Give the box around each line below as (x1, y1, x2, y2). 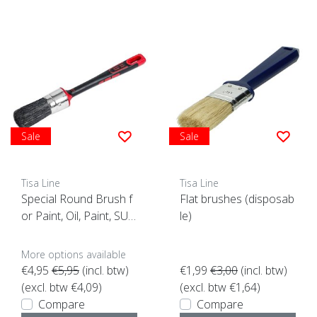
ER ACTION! (21, 225, 81, 241)
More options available (21, 248, 126, 262)
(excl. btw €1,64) (180, 279, 260, 296)
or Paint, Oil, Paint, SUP (21, 208, 135, 224)
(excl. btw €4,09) (21, 279, 102, 296)
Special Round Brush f (21, 191, 132, 207)
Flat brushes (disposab (180, 191, 294, 207)
